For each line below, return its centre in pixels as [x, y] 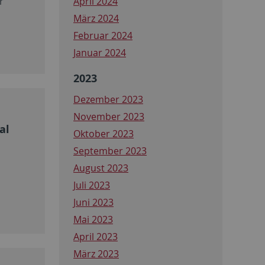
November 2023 [109, 116]
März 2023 [96, 253]
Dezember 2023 [108, 99]
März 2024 [96, 18]
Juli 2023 [92, 185]
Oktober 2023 [104, 133]
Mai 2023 [93, 219]
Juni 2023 [93, 202]
